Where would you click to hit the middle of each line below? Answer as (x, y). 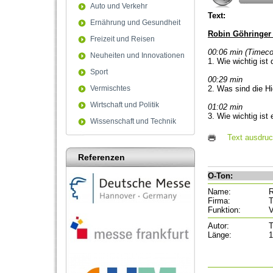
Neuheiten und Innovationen (137, 55)
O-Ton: (220, 175)
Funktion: (224, 210)
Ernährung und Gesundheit (135, 23)
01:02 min (225, 107)
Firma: (219, 200)
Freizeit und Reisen (122, 39)
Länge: (220, 235)
